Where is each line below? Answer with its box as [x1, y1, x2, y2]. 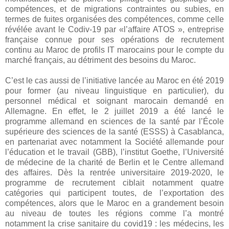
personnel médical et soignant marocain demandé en [5, 97, 224, 106]
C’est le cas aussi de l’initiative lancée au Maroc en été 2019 [5, 76, 224, 85]
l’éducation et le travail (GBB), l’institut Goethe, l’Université [5, 148, 224, 157]
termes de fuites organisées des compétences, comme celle [5, 15, 224, 24]
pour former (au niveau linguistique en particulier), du [5, 86, 224, 96]
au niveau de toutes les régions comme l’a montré [5, 209, 224, 218]
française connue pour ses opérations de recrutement [5, 35, 224, 44]
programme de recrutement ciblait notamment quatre [5, 178, 224, 188]
